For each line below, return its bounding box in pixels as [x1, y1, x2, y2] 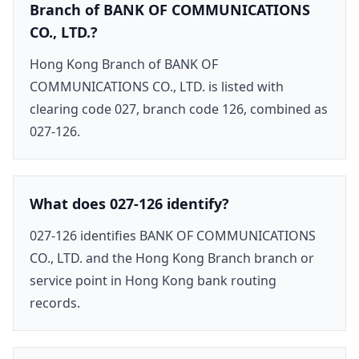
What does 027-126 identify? [30, 193, 229, 213]
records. [30, 293, 80, 312]
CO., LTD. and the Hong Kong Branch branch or [30, 248, 314, 267]
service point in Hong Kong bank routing [30, 271, 276, 289]
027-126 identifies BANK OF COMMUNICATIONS [30, 226, 316, 244]
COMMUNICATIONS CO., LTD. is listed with [30, 77, 284, 95]
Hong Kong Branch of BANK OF [30, 54, 218, 73]
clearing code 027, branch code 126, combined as [30, 99, 328, 118]
